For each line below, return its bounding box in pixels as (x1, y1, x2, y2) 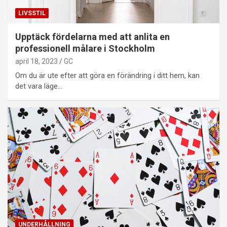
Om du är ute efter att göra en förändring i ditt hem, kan (15, 71, 200, 81)
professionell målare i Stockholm (15, 43, 155, 54)
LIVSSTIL (18, 10, 46, 17)
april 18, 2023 (15, 57, 58, 66)
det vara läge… (15, 82, 62, 91)
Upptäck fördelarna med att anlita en (15, 31, 170, 43)
